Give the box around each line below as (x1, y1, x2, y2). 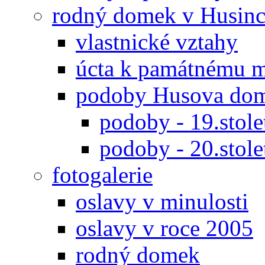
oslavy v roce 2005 (76, 215, 253, 241)
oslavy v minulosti (76, 188, 248, 214)
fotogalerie (52, 161, 153, 188)
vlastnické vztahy (76, 28, 238, 54)
